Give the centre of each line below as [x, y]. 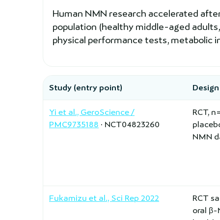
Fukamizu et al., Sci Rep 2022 [104, 198]
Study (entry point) [86, 87]
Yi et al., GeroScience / [92, 112]
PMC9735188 [74, 124]
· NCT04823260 [129, 124]
